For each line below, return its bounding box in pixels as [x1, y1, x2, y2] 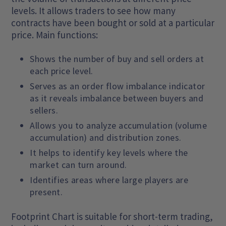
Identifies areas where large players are [30, 174, 189, 186]
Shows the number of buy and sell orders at [30, 52, 204, 65]
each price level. [30, 65, 93, 77]
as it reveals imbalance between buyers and [30, 92, 204, 104]
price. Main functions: [11, 28, 98, 41]
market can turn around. [30, 158, 127, 171]
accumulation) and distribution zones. [30, 131, 182, 143]
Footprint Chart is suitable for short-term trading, [11, 210, 213, 222]
